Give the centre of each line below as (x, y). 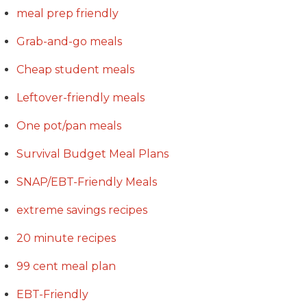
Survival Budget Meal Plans (93, 153)
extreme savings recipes (82, 210)
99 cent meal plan (66, 266)
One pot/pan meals (69, 125)
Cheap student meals (75, 69)
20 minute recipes (66, 238)
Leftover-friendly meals (81, 97)
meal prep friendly (67, 13)
